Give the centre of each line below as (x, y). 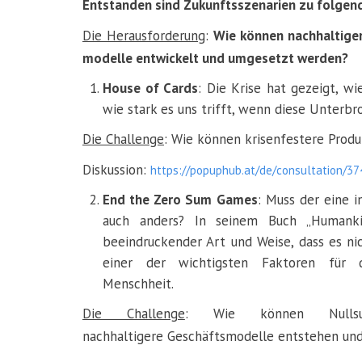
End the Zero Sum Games (180, 200)
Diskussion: (116, 170)
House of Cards (151, 88)
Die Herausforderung (144, 36)
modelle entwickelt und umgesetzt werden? (217, 58)
